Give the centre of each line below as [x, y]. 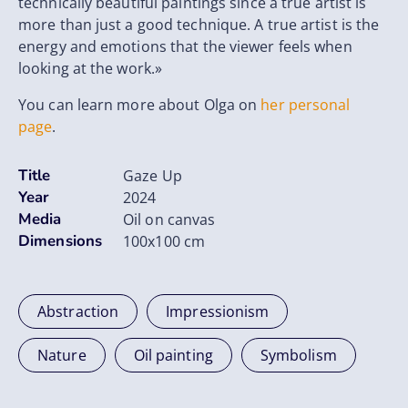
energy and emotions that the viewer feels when [185, 47]
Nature [62, 356]
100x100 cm [164, 242]
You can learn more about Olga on [140, 105]
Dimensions [60, 241]
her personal [306, 105]
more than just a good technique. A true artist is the [199, 25]
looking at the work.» [91, 69]
